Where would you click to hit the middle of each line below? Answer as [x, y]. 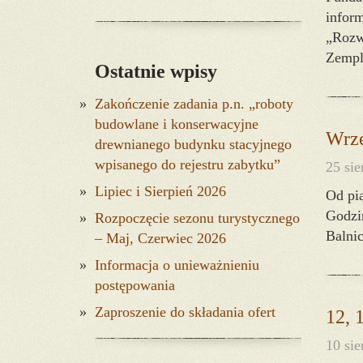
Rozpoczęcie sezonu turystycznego [197, 218]
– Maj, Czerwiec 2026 [160, 238]
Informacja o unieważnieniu [177, 265]
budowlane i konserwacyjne [177, 124]
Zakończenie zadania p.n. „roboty [194, 104]
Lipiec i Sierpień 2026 [160, 191]
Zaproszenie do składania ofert [185, 312]
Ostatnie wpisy [156, 71]
